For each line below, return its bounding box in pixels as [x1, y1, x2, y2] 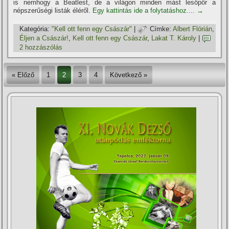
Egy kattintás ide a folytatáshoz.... [93, 6, 197, 14]
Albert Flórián [173, 25, 213, 33]
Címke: [150, 25, 172, 33]
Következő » [110, 71, 148, 79]
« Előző [12, 71, 35, 79]
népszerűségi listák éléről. [13, 6, 93, 14]
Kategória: [19, 25, 50, 33]
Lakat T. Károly [151, 34, 197, 42]
